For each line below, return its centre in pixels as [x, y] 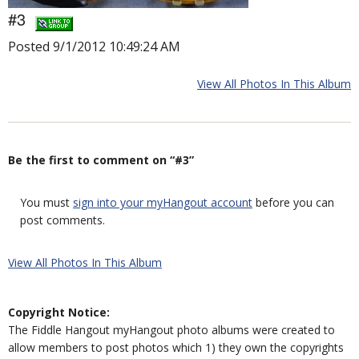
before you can [293, 202]
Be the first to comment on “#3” [101, 160]
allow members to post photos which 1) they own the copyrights [176, 347]
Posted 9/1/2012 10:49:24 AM [94, 46]
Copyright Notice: [59, 312]
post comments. [63, 220]
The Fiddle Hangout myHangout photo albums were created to [171, 330]
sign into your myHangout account [163, 202]
